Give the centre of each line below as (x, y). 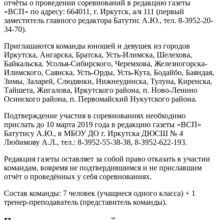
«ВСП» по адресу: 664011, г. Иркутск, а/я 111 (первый (94, 12)
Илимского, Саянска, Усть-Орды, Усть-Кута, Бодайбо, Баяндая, (109, 73)
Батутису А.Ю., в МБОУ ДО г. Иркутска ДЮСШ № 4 (94, 134)
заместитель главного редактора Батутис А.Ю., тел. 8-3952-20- (109, 21)
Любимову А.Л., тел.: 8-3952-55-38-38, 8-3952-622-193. (96, 142)
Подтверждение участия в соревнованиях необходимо (95, 116)
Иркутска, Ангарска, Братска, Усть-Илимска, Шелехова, (98, 55)
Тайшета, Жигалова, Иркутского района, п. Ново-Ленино (101, 90)
